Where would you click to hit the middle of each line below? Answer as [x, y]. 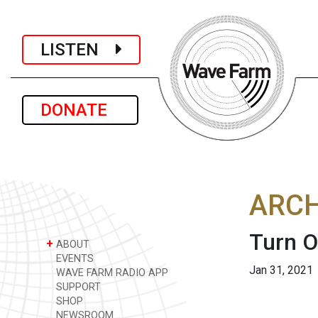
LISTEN [78, 49]
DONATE [80, 110]
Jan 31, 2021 [281, 270]
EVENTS [73, 259]
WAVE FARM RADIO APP [111, 273]
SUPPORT [77, 287]
